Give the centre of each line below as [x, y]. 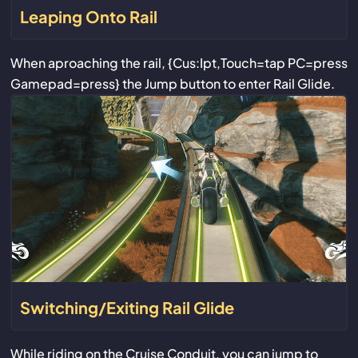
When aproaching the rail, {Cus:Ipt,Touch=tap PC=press [179, 62]
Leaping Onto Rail [88, 16]
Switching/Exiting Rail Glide [127, 308]
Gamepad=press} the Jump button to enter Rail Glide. [172, 83]
